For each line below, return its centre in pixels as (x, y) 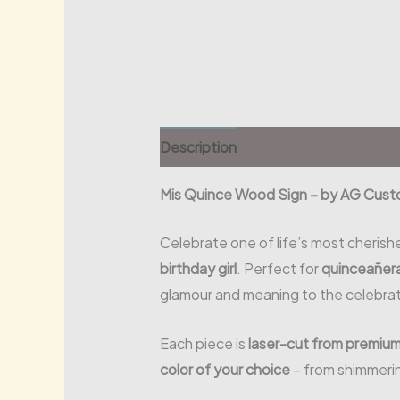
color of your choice (225, 369)
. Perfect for (279, 269)
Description (198, 146)
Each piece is (204, 343)
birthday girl (198, 269)
